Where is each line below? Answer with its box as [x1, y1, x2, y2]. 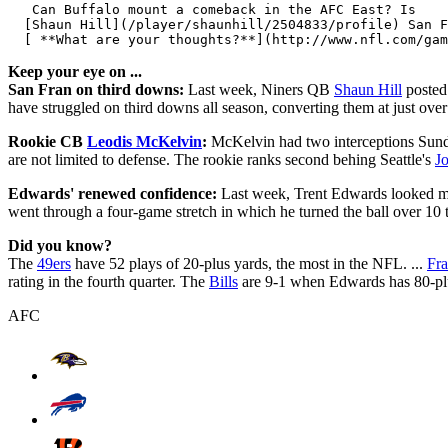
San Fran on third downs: [8, 80, 184, 98]
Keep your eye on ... [8, 62, 142, 80]
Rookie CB [8, 132, 87, 150]
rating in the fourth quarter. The [8, 272, 209, 290]
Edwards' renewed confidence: [8, 184, 217, 202]
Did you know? [8, 236, 112, 254]
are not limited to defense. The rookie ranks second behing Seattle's [8, 150, 435, 168]
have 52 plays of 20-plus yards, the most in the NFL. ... [71, 254, 427, 272]
